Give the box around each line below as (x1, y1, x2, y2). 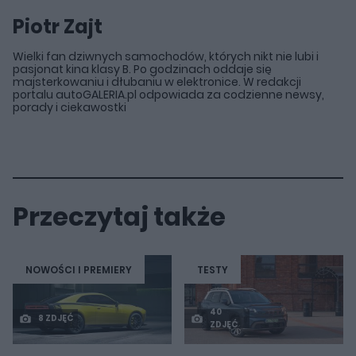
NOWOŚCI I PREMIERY (25, 262, 132, 277)
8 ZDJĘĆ (38, 312, 73, 325)
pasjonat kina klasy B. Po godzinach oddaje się (13, 61, 272, 78)
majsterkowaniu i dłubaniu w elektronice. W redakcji (13, 74, 301, 91)
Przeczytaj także (13, 199, 226, 235)
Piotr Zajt (13, 14, 103, 41)
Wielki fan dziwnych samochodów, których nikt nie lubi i (13, 48, 319, 65)
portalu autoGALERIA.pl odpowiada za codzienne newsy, (13, 87, 324, 103)
